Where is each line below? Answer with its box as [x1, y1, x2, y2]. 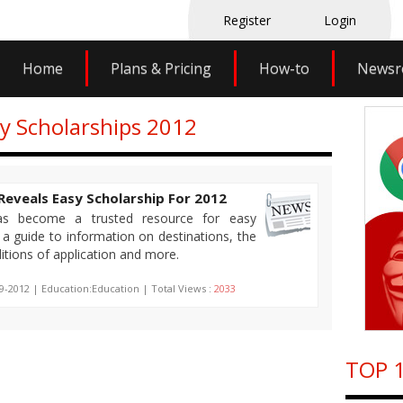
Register [223, 12, 271, 29]
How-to [258, 58, 309, 78]
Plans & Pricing [110, 58, 211, 78]
